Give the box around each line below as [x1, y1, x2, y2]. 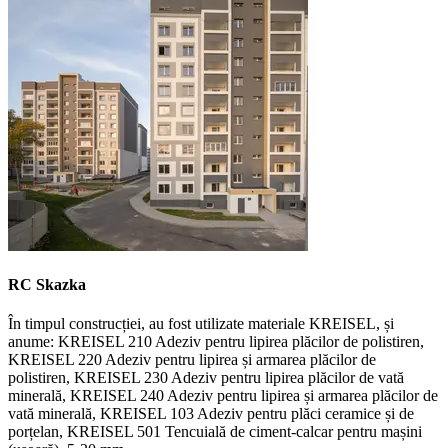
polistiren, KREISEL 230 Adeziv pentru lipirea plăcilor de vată [8, 369, 404, 387]
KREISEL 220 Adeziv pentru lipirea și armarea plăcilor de [8, 351, 376, 369]
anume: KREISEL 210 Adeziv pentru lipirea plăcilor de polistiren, [8, 333, 424, 351]
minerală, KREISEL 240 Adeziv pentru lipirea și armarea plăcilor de [8, 387, 438, 405]
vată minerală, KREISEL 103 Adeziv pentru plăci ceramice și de [8, 405, 414, 423]
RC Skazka [8, 276, 86, 294]
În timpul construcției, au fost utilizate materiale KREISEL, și [8, 315, 394, 333]
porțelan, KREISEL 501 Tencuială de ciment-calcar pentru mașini [8, 423, 422, 441]
